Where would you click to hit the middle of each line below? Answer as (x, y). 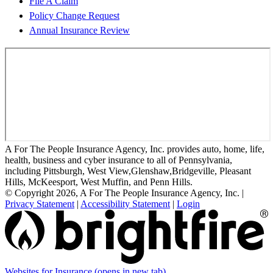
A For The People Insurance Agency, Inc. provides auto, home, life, (135, 149)
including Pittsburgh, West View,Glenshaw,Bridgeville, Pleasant (128, 171)
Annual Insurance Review (80, 30)
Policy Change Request (74, 16)
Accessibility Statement (125, 204)
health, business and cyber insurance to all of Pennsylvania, (119, 160)
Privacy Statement (40, 204)
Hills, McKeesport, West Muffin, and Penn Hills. (99, 182)
